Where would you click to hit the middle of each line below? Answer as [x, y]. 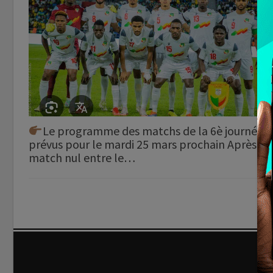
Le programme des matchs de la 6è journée [153, 130]
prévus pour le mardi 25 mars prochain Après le [149, 144]
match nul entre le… [82, 157]
